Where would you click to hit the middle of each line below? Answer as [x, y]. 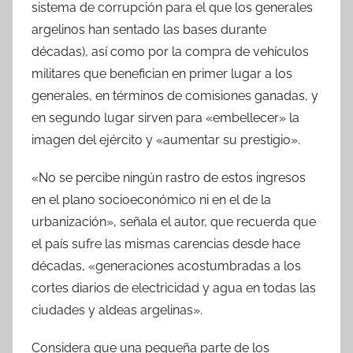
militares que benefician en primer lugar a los [162, 73]
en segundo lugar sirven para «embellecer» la [165, 117]
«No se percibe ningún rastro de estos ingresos [169, 177]
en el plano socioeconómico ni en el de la [151, 199]
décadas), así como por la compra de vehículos [170, 51]
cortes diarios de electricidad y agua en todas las [174, 288]
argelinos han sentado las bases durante [149, 29]
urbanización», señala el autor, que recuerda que [174, 221]
